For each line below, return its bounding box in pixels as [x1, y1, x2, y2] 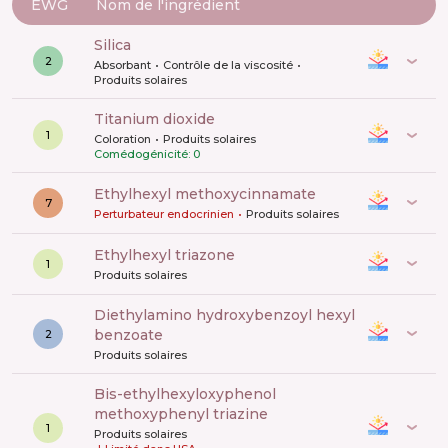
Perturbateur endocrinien [94, 206, 234, 221]
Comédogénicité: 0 [94, 146, 200, 161]
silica [103, 35, 131, 54]
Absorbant [94, 57, 151, 72]
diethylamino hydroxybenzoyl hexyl [94, 305, 106, 324]
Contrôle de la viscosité [163, 57, 293, 72]
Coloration [94, 131, 151, 146]
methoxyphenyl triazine [94, 404, 268, 423]
